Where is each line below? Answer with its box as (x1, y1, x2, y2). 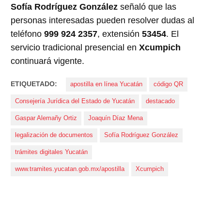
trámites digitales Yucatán (15, 149, 88, 156)
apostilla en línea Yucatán (70, 81, 143, 88)
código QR (153, 81, 183, 88)
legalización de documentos (15, 132, 93, 139)
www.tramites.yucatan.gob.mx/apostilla (15, 166, 125, 173)
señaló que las (118, 2, 177, 12)
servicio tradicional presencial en (11, 43, 139, 53)
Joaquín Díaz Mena (88, 115, 143, 122)
